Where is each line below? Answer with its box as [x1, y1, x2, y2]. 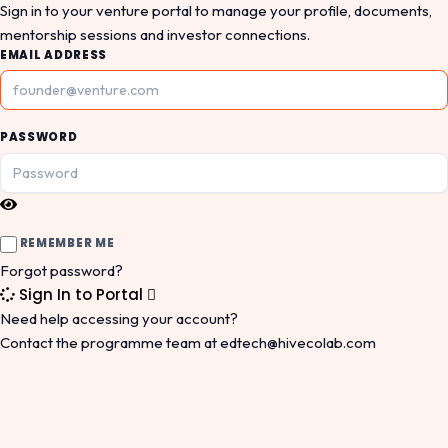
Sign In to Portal [19, 283, 143, 305]
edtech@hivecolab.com [220, 332, 376, 352]
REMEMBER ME [17, 235, 115, 252]
